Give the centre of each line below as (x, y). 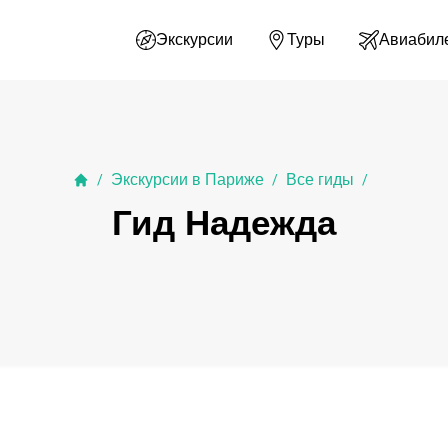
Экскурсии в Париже (187, 179)
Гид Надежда (224, 222)
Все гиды (319, 179)
